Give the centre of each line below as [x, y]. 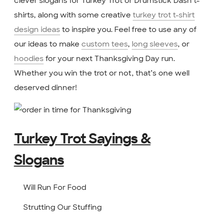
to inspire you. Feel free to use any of [128, 29]
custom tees [104, 44]
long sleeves [155, 44]
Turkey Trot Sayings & [82, 140]
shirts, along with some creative [73, 15]
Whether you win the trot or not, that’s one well [101, 73]
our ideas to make [47, 44]
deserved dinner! [45, 87]
